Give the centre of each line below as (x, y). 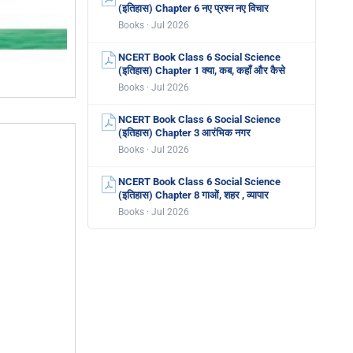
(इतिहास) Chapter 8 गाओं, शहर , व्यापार (193, 195)
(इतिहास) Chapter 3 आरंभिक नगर (184, 133)
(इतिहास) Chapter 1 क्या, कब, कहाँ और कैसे (202, 71)
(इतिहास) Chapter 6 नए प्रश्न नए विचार (193, 8)
